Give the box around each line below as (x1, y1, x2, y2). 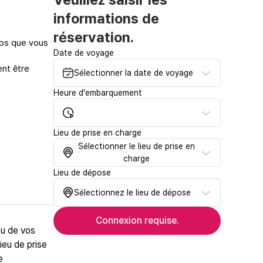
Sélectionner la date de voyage (74, 68, 193, 77)
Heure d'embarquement (53, 88, 142, 98)
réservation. (53, 29, 134, 46)
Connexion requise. (95, 215, 179, 227)
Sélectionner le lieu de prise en (78, 141, 195, 151)
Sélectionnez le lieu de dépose (74, 187, 191, 197)
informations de (53, 10, 159, 28)
